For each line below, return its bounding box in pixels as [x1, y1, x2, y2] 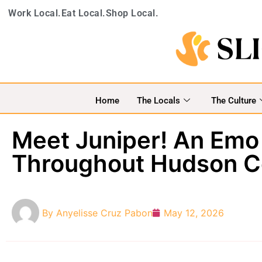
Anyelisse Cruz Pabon [56, 206, 153, 219]
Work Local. [8, 8, 61, 19]
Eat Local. [61, 8, 106, 19]
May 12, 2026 [164, 206, 224, 219]
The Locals [136, 95, 180, 106]
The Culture [211, 95, 256, 106]
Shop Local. [105, 8, 158, 19]
